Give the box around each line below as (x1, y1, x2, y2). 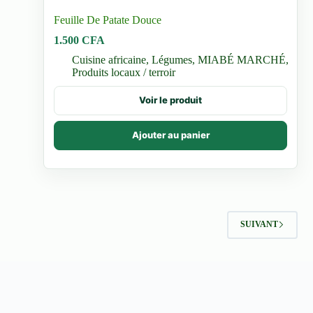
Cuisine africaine (72, 53, 147, 66)
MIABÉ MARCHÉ (198, 53, 286, 66)
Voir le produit (139, 94, 202, 105)
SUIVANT (240, 219, 278, 229)
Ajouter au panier (131, 129, 210, 140)
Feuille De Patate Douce (54, 13, 162, 26)
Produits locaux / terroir (72, 66, 176, 78)
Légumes (152, 53, 193, 66)
